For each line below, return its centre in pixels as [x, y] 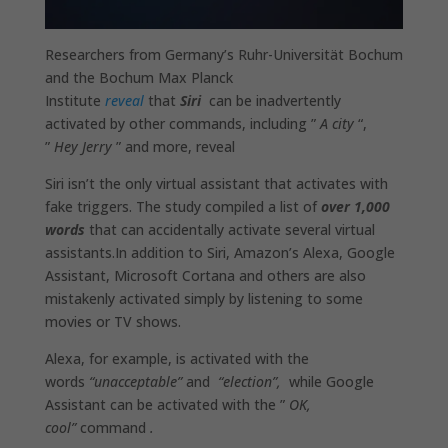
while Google [327, 382]
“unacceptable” [135, 382]
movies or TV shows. [112, 322]
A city [336, 124]
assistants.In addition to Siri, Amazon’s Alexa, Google [219, 253]
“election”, [249, 382]
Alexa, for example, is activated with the [176, 359]
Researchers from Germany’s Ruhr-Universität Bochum [223, 55]
